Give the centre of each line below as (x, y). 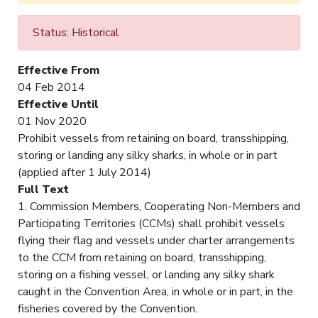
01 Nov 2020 (52, 121)
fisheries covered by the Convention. (108, 308)
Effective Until (58, 104)
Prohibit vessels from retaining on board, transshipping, (153, 138)
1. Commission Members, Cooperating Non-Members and (159, 206)
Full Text (43, 189)
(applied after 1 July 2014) (84, 172)
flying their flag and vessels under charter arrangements (156, 240)
